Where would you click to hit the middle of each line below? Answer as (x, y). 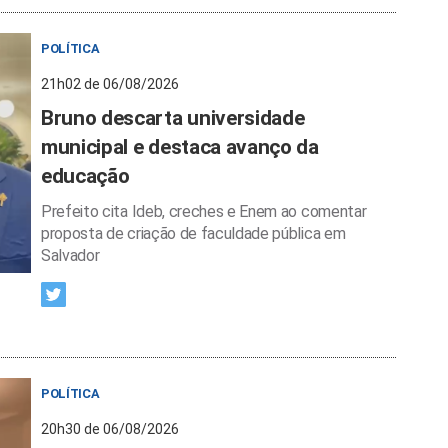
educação (85, 176)
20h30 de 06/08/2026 (110, 429)
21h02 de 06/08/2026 (110, 84)
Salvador (70, 255)
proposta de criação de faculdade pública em (193, 233)
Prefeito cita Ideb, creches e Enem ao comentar (204, 211)
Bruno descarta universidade (173, 118)
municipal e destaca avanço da (180, 147)
